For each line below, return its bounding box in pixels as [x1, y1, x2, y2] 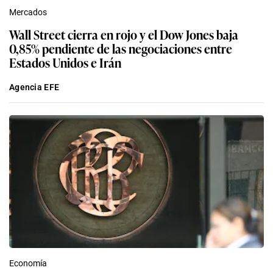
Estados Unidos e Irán [9, 53, 121, 72]
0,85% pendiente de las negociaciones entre [9, 39, 232, 58]
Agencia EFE [9, 82, 60, 93]
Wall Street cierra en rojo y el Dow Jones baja [9, 25, 238, 44]
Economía [9, 258, 47, 269]
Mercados [9, 7, 47, 18]
